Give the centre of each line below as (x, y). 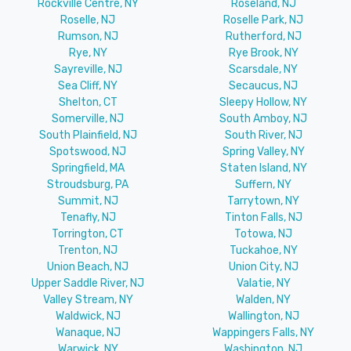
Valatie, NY (263, 283)
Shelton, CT (88, 102)
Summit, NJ (88, 201)
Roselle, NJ (88, 20)
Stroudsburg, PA (88, 184)
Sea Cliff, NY (88, 85)
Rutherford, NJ (263, 36)
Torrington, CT (88, 233)
